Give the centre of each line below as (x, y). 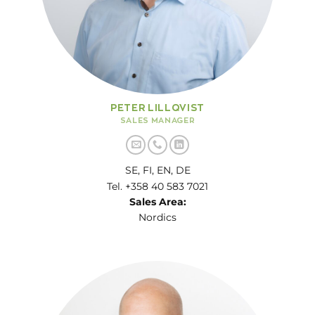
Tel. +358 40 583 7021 (157, 186)
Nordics (157, 218)
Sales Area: (157, 201)
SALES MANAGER (157, 121)
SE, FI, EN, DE (157, 171)
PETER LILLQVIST (157, 108)
